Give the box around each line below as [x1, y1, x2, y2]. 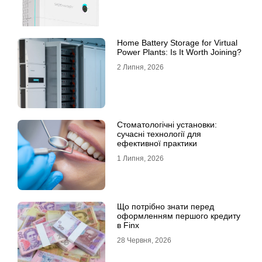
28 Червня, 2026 [117, 236, 171, 245]
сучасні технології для [117, 129, 201, 139]
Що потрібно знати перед [117, 202, 214, 212]
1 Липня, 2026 [117, 154, 164, 163]
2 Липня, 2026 [117, 63, 164, 72]
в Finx [117, 220, 139, 230]
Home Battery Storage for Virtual [117, 38, 237, 48]
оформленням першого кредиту [117, 211, 240, 221]
